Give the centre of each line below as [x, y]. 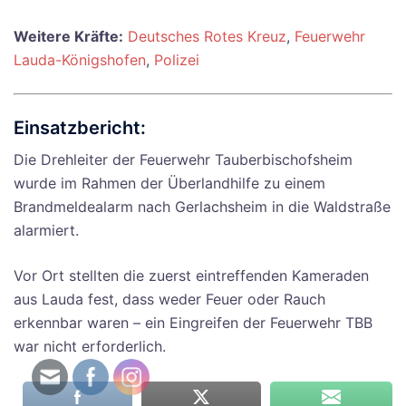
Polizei [177, 60]
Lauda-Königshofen [80, 60]
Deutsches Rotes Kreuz [207, 37]
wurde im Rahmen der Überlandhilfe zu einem [169, 184]
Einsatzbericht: [80, 128]
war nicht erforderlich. [90, 347]
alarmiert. [46, 231]
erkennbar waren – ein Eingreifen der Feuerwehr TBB [193, 323]
